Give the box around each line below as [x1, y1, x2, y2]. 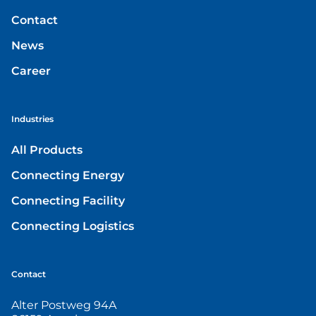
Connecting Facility [11, 194, 125, 207]
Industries [11, 114, 54, 124]
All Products [11, 143, 83, 157]
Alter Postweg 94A [11, 298, 116, 312]
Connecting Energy [11, 169, 124, 182]
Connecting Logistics [11, 219, 134, 233]
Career [11, 64, 51, 78]
